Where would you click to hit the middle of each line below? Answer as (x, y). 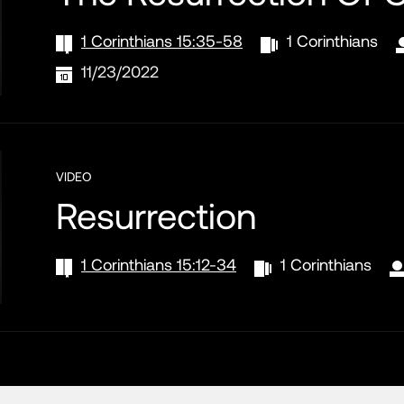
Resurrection (156, 215)
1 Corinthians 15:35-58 (162, 41)
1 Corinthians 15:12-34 (159, 265)
